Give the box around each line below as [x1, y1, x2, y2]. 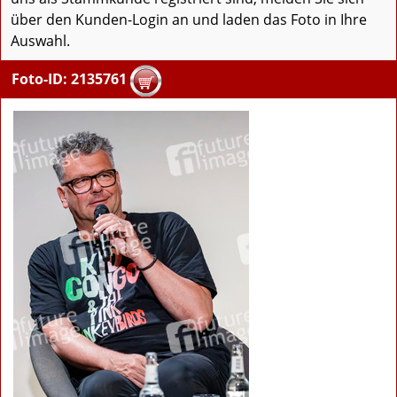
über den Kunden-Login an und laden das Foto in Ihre [11, 10, 367, 30]
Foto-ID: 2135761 [12, 69, 127, 90]
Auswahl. [11, 31, 70, 51]
